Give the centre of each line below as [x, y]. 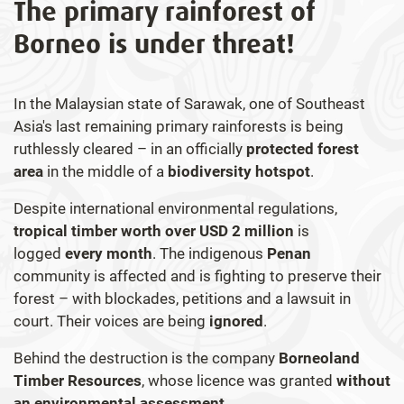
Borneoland [319, 358]
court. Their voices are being [111, 321]
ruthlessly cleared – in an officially [130, 149]
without [363, 381]
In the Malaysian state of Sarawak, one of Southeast [189, 104]
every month [109, 254]
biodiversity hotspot [239, 172]
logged [39, 254]
